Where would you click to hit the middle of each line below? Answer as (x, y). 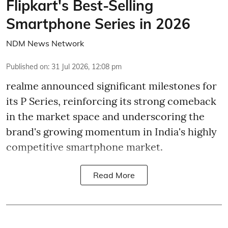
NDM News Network (45, 43)
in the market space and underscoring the (105, 116)
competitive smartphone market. (84, 147)
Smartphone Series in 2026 (98, 23)
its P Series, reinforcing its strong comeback (111, 101)
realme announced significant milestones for (111, 85)
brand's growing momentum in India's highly (111, 131)
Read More (114, 175)
